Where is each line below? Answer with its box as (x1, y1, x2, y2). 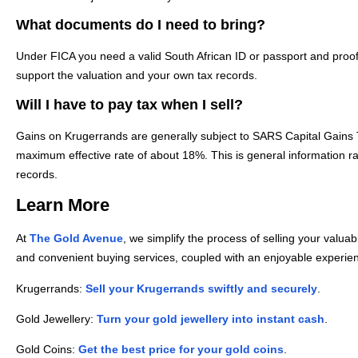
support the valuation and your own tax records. (16, 69, 257, 82)
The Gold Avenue (30, 232, 123, 245)
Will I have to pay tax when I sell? (16, 96, 243, 113)
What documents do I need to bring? (16, 17, 265, 34)
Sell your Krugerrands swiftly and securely (86, 281, 317, 295)
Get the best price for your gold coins (78, 343, 284, 356)
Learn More (16, 195, 109, 216)
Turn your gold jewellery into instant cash (97, 312, 324, 325)
